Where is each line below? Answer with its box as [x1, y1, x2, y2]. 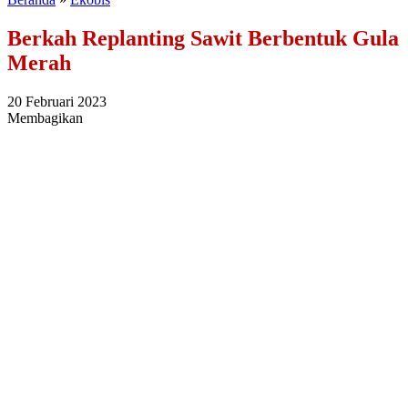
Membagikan [7, 109, 83, 126]
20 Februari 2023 [7, 93, 107, 109]
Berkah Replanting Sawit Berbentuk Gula [7, 25, 399, 50]
